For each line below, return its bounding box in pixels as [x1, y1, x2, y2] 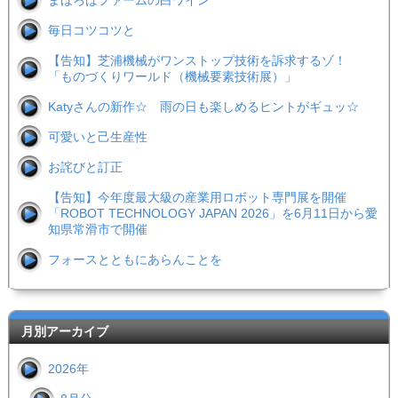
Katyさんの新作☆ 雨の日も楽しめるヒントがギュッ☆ [47, 99, 359, 114]
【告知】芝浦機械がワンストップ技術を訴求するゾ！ [47, 52, 359, 68]
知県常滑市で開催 [47, 221, 147, 236]
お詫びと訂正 [47, 159, 123, 174]
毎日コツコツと [47, 22, 135, 37]
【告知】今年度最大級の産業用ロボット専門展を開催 [47, 189, 346, 204]
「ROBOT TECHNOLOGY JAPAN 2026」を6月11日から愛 [47, 205, 378, 220]
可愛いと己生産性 [47, 129, 147, 144]
